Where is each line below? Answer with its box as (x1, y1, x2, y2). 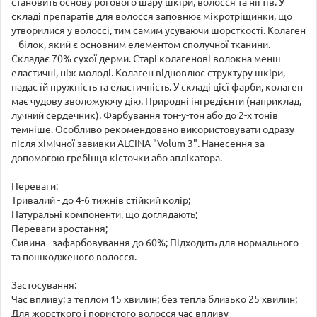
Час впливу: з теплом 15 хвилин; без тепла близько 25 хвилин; (11, 294, 297, 305)
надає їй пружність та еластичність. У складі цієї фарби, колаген (11, 81, 303, 93)
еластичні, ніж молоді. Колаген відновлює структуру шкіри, (11, 67, 285, 79)
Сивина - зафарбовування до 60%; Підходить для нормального (11, 237, 299, 248)
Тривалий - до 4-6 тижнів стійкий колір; (11, 195, 190, 206)
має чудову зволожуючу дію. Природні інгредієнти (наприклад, (11, 96, 301, 107)
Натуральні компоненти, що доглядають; (11, 209, 197, 220)
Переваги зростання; (11, 223, 108, 234)
